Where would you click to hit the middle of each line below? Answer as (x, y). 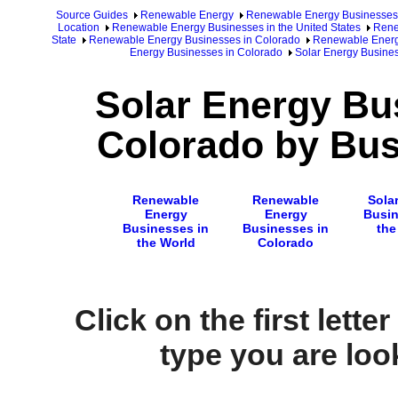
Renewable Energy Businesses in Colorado (194, 40)
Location (78, 28)
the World (166, 242)
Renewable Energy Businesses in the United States (236, 28)
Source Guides (92, 15)
